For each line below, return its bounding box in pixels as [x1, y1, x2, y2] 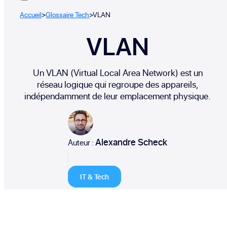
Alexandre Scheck [95, 135, 167, 148]
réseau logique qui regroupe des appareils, [36, 78, 199, 91]
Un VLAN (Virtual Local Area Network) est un [32, 66, 203, 79]
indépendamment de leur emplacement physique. [24, 89, 211, 102]
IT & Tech [80, 171, 109, 181]
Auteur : [68, 136, 95, 148]
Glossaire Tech [46, 9, 90, 19]
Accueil [20, 9, 42, 19]
